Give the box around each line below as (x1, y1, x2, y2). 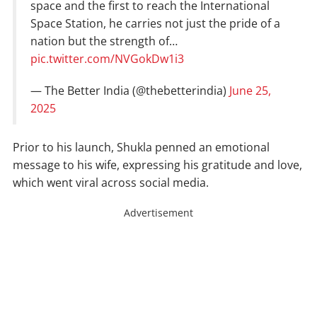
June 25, (229, 83, 271, 99)
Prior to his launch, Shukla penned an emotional (13, 139, 270, 156)
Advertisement (124, 206, 193, 220)
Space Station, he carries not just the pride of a (30, 16, 280, 32)
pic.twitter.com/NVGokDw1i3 (30, 51, 184, 67)
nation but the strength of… (30, 33, 178, 50)
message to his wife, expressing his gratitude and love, (13, 157, 302, 173)
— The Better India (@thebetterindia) (30, 83, 229, 99)
